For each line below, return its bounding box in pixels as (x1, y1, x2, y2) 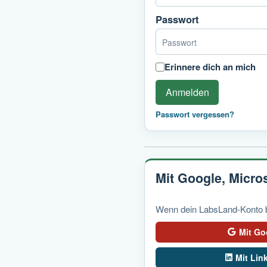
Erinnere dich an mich (164, 60, 256, 73)
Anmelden (165, 85, 209, 99)
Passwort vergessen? (156, 108, 234, 120)
